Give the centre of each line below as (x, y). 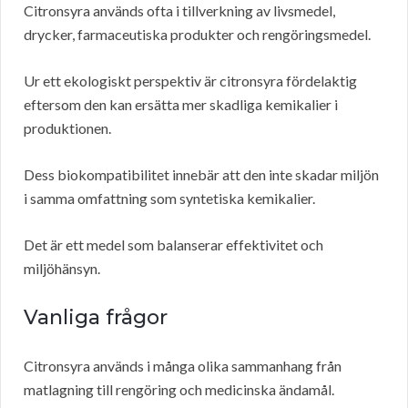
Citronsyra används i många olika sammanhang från (183, 366)
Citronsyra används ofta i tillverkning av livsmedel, (179, 11)
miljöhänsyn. (62, 269)
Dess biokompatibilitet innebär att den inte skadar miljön (201, 175)
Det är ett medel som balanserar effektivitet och (173, 245)
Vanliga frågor (96, 318)
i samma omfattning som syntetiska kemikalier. (169, 199)
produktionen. (67, 128)
